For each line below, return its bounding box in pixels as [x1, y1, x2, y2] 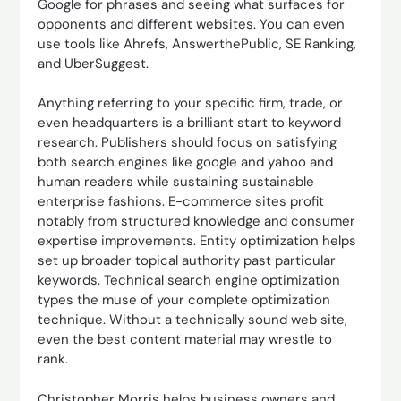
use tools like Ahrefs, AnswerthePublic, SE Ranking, [38, 34, 357, 53]
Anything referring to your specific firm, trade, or [38, 94, 344, 112]
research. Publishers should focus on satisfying [38, 133, 337, 151]
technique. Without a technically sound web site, [38, 311, 348, 328]
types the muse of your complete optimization [38, 291, 331, 309]
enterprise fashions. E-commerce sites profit [38, 192, 325, 210]
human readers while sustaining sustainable [38, 173, 315, 191]
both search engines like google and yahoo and [38, 153, 334, 171]
